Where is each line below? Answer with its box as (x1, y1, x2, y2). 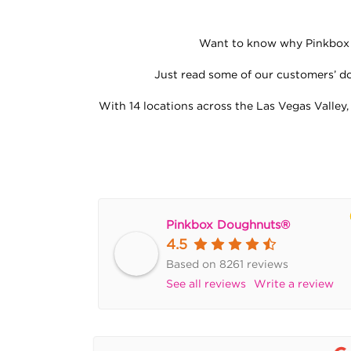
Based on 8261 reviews (166, 258, 288, 270)
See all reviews (166, 277, 246, 290)
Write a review (254, 277, 334, 290)
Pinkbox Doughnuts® (166, 218, 290, 230)
